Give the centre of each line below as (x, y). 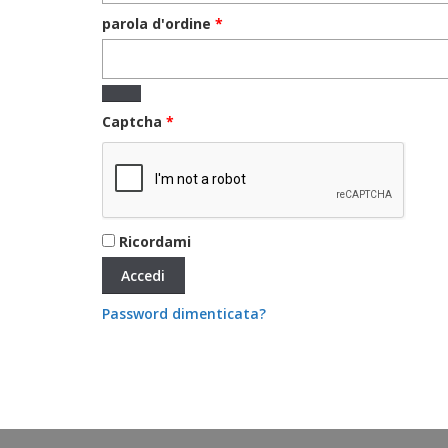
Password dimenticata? (184, 314)
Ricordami (155, 242)
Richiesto (255, 23)
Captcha (134, 122)
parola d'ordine (158, 24)
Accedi (143, 275)
